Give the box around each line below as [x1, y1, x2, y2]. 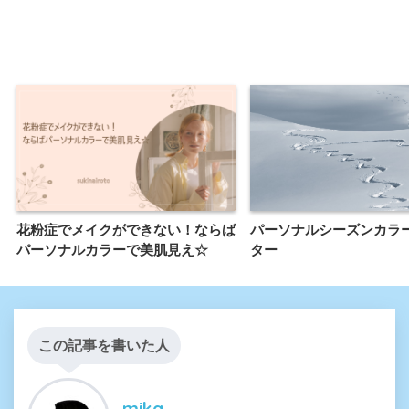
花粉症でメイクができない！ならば [16, 222, 236, 238]
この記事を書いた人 [38, 338, 170, 354]
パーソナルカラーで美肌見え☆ [16, 242, 208, 258]
